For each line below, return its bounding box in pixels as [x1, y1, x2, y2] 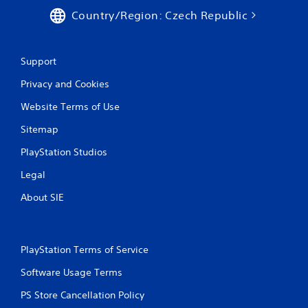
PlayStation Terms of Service [21, 243, 148, 256]
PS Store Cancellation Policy [21, 288, 144, 301]
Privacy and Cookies [21, 77, 109, 90]
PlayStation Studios [21, 145, 107, 158]
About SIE [21, 190, 64, 203]
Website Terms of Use [21, 100, 120, 113]
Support [21, 54, 56, 67]
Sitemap [21, 122, 58, 135]
